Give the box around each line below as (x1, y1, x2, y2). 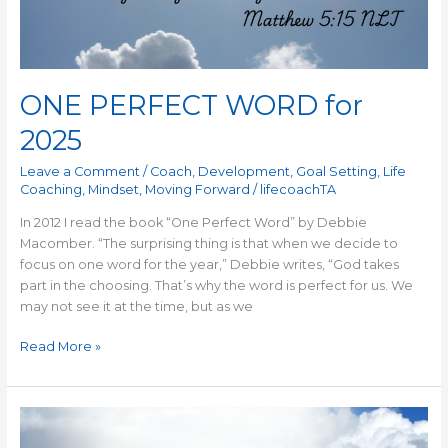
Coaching (19, 182, 82, 198)
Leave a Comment (19, 164, 140, 180)
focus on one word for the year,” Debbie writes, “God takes (19, 256, 399, 272)
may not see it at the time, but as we (19, 298, 253, 314)
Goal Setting (295, 164, 377, 180)
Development (197, 164, 290, 180)
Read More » (19, 339, 101, 355)
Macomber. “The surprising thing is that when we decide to (19, 235, 398, 251)
